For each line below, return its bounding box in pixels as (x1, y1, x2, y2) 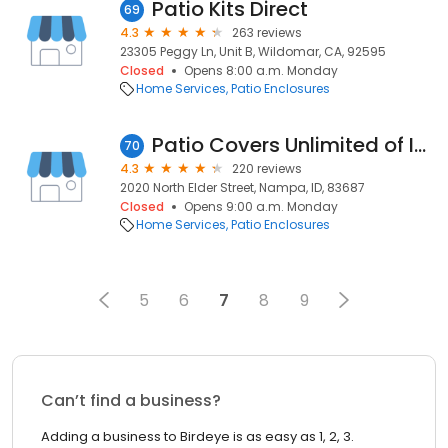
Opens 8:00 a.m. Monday (184, 62, 338, 79)
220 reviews (232, 160, 302, 177)
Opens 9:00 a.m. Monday (184, 198, 338, 215)
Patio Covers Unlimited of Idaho (414, 131, 426, 159)
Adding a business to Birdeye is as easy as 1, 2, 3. (41, 427, 354, 446)
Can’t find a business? (41, 389, 221, 412)
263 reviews (232, 24, 302, 41)
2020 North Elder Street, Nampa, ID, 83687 (120, 179, 365, 196)
